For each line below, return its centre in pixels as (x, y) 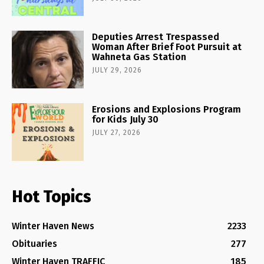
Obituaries (34, 244)
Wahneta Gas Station (139, 57)
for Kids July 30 (126, 120)
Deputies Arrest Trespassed (156, 37)
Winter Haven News (53, 226)
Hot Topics (52, 197)
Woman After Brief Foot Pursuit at (167, 47)
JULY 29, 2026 (117, 70)
